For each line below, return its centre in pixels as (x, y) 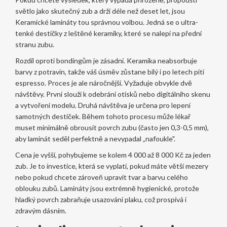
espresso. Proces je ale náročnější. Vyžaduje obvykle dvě (103, 83)
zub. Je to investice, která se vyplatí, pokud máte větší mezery (111, 166)
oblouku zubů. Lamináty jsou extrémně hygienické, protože (107, 188)
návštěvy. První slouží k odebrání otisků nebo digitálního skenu (112, 94)
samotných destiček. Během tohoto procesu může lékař (103, 116)
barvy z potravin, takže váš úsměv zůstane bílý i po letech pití (109, 71)
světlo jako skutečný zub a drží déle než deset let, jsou (100, 11)
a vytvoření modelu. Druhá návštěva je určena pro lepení (103, 105)
